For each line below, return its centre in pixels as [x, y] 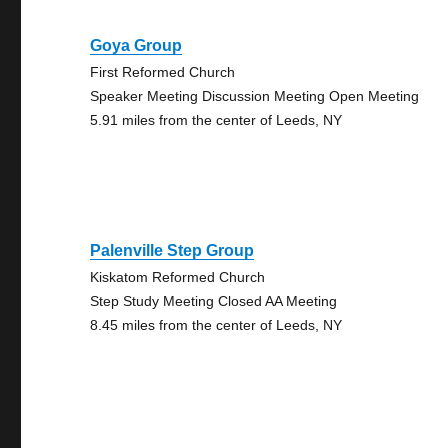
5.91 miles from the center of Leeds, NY [216, 120]
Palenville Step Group [172, 250]
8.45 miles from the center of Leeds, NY [216, 325]
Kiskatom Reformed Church [178, 277]
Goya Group [136, 45]
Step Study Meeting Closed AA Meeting [214, 301]
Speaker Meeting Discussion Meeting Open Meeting [255, 96]
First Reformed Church [163, 72]
